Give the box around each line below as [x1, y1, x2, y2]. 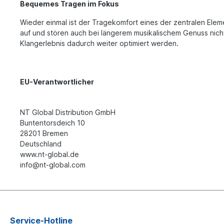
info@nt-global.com [20, 160, 85, 169]
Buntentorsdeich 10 [20, 118, 85, 127]
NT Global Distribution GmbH [20, 107, 115, 116]
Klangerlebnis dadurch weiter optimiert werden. [20, 38, 178, 47]
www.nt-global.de [20, 149, 79, 158]
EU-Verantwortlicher [20, 77, 94, 86]
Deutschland [20, 139, 61, 148]
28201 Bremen [20, 128, 68, 137]
